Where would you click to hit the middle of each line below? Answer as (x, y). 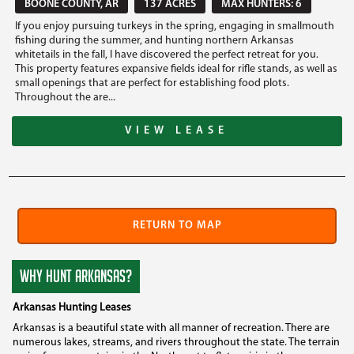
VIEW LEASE (177, 130)
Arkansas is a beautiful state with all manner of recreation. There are (171, 328)
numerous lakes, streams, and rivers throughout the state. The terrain (176, 342)
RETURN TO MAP (177, 225)
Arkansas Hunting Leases (72, 307)
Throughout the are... (66, 97)
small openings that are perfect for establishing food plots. (153, 83)
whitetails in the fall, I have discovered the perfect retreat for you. (167, 55)
